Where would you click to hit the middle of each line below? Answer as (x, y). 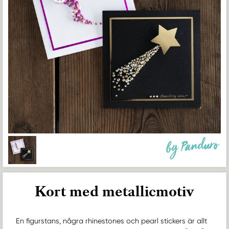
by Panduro (193, 150)
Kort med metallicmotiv (114, 192)
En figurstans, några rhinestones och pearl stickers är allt (111, 221)
